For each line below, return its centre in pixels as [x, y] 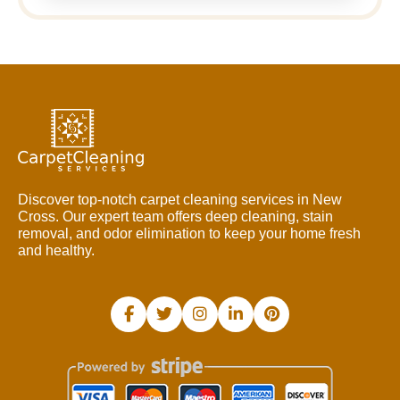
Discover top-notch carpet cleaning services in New [180, 199]
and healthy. [56, 250]
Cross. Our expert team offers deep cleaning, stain [175, 216]
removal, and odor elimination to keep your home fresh [189, 233]
